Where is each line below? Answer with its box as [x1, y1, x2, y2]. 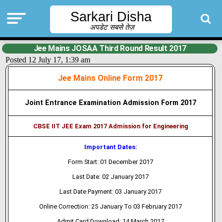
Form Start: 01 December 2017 [68, 158, 154, 166]
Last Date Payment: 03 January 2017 [59, 188, 162, 195]
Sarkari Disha [70, 9, 152, 24]
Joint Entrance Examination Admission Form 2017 [24, 99, 196, 107]
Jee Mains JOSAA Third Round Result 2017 [33, 44, 187, 53]
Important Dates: [84, 143, 137, 151]
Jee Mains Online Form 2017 [57, 73, 163, 83]
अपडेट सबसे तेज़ [89, 23, 134, 32]
